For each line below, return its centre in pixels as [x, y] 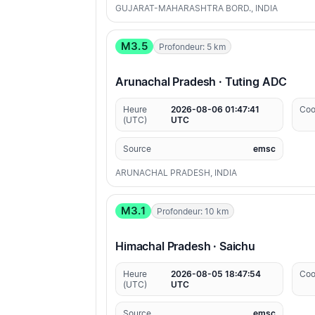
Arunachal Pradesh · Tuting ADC [201, 82]
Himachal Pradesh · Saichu [185, 246]
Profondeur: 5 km [192, 46]
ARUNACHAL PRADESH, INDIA [176, 173]
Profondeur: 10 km [192, 211]
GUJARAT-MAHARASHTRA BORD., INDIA [197, 8]
